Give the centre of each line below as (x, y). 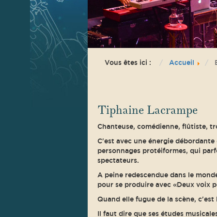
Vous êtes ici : (130, 62)
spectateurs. (118, 160)
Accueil (181, 62)
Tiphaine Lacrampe (147, 110)
